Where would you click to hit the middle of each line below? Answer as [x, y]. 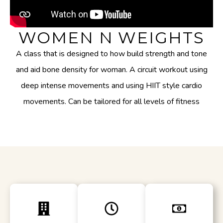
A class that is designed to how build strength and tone [111, 54]
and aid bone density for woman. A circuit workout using [111, 69]
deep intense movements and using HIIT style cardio [111, 85]
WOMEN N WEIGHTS [111, 37]
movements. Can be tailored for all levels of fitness [111, 101]
